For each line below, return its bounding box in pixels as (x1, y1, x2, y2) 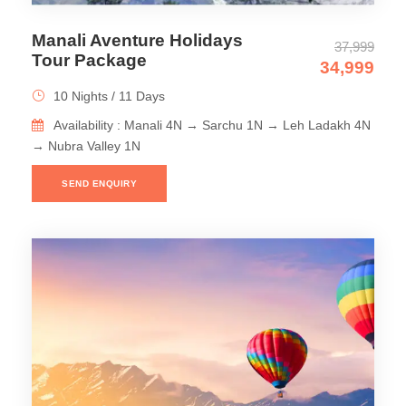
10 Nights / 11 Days (53, 88, 165, 103)
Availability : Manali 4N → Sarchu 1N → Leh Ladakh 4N (53, 117, 371, 132)
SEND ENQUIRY (62, 178, 137, 188)
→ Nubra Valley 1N (32, 138, 140, 153)
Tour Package (32, 50, 147, 70)
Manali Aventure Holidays (32, 30, 243, 50)
